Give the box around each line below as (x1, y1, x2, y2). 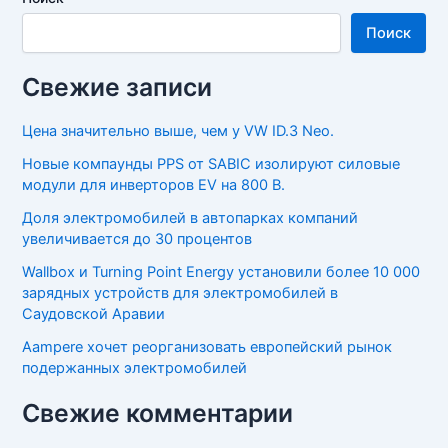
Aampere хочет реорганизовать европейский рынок (22, 337, 393, 356)
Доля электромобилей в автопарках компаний (22, 208, 359, 227)
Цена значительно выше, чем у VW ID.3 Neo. (22, 121, 335, 140)
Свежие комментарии (22, 397, 294, 428)
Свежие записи (22, 72, 213, 103)
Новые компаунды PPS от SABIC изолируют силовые (22, 154, 401, 173)
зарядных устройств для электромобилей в (22, 283, 339, 302)
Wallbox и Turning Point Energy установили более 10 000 (22, 262, 421, 281)
